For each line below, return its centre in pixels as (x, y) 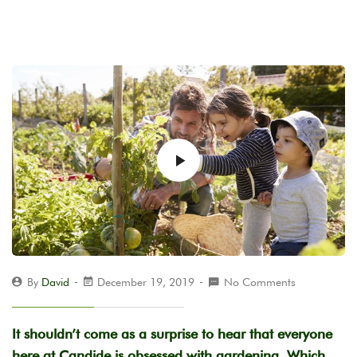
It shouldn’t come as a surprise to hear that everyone (172, 333)
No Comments (260, 282)
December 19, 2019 (146, 282)
